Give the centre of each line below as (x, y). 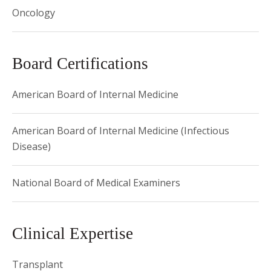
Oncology (34, 13)
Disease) (31, 146)
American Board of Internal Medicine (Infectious (121, 131)
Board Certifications (80, 64)
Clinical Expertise (73, 233)
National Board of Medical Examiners (96, 183)
